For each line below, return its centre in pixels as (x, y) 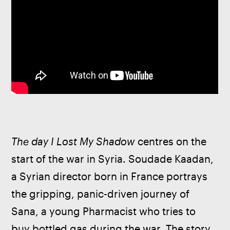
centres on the (172, 141)
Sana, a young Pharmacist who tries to (105, 211)
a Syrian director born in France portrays (111, 176)
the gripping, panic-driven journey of (102, 194)
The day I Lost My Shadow (73, 141)
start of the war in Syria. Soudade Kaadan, (114, 159)
